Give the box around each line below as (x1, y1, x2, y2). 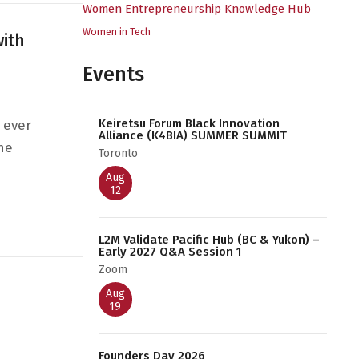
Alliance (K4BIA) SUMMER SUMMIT (98, 128, 287, 143)
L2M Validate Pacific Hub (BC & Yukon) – (98, 232, 320, 247)
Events (82, 63, 144, 87)
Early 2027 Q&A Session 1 (98, 244, 241, 259)
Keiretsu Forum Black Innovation (98, 116, 280, 131)
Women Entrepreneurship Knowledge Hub (82, 2, 311, 16)
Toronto (98, 147, 138, 160)
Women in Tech (82, 26, 151, 38)
